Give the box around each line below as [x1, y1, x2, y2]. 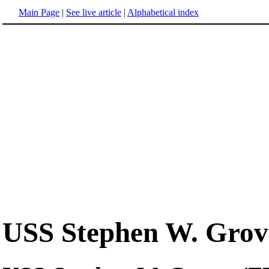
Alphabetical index [127, 7, 199, 17]
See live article [66, 7, 121, 17]
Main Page [19, 7, 59, 17]
